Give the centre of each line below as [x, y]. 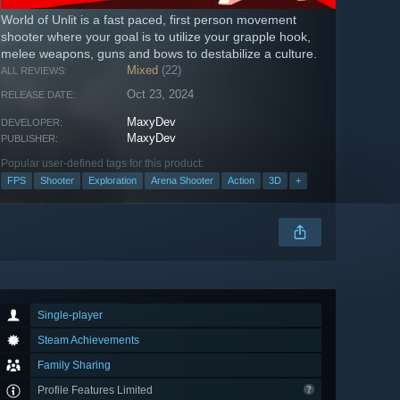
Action [241, 181]
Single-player [70, 316]
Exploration [112, 181]
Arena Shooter [182, 181]
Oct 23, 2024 [161, 95]
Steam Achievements [88, 341]
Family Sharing [74, 366]
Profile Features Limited [96, 391]
